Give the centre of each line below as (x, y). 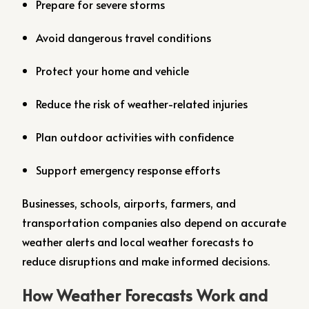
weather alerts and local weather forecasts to (138, 241)
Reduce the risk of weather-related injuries (142, 103)
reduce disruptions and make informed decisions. (146, 261)
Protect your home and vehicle (113, 70)
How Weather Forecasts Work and (145, 295)
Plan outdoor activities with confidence (135, 137)
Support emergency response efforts (128, 170)
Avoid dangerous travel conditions (124, 37)
